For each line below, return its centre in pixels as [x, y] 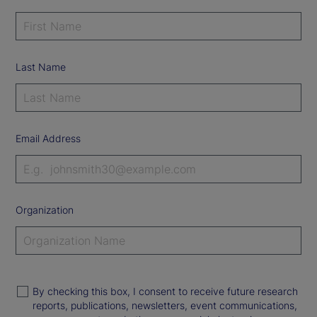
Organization [45, 209]
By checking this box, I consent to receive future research [165, 291]
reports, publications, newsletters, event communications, [165, 305]
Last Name [41, 67]
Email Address [48, 138]
